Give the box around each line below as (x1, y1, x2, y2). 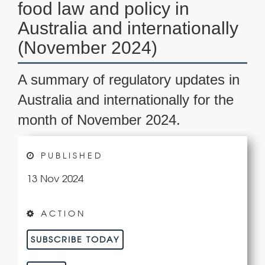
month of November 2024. (18, 112, 180, 128)
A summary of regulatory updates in (18, 72, 240, 88)
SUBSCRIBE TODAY (31, 234, 119, 245)
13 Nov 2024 (27, 172, 83, 185)
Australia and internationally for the (18, 92, 234, 108)
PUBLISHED (36, 150, 103, 161)
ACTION (36, 208, 86, 219)
